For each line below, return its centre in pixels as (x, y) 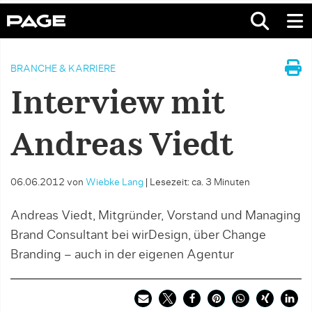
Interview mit (118, 104)
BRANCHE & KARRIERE (63, 69)
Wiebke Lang (115, 182)
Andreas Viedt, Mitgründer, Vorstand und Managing (156, 216)
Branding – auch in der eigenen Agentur (122, 255)
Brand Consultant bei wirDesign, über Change (138, 235)
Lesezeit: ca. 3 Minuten (200, 182)
